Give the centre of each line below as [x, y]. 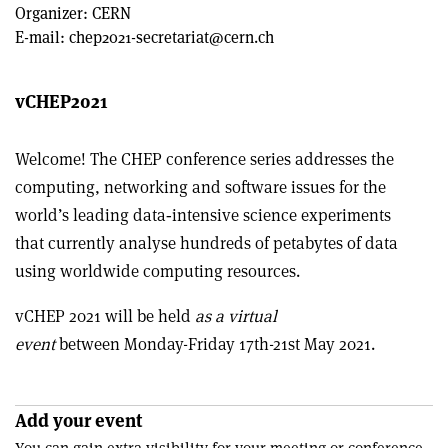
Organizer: [53, 13]
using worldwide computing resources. [157, 271]
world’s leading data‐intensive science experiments [203, 215]
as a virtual [236, 316]
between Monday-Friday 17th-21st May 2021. [217, 344]
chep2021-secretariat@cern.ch [171, 37]
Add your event [78, 420]
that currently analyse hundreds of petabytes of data [206, 243]
